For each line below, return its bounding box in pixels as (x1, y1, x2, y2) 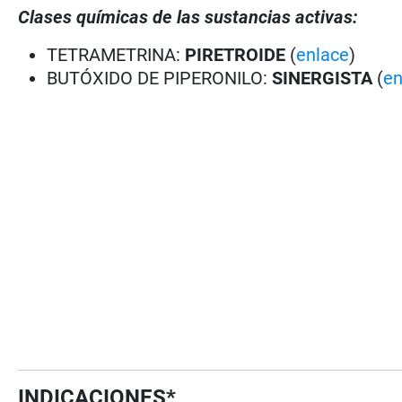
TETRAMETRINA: (47, 43, 181, 66)
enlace (296, 43, 350, 66)
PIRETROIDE (180, 43, 291, 66)
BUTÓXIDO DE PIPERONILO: (47, 66, 273, 89)
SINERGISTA (272, 66, 373, 89)
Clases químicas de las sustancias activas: (18, 5, 359, 28)
